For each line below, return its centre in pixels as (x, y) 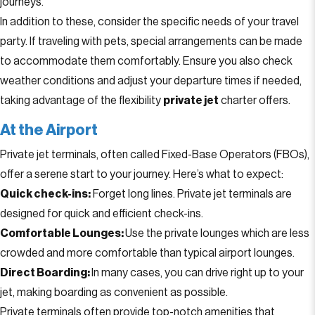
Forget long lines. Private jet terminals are (191, 194)
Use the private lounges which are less (217, 233)
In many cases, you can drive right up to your (198, 273)
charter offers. (255, 101)
